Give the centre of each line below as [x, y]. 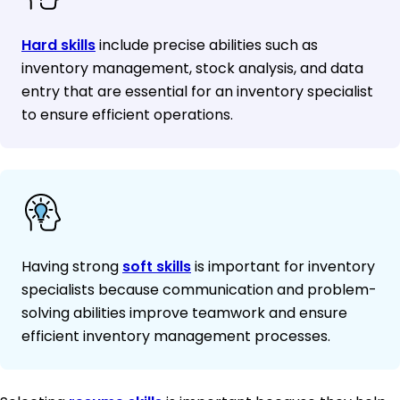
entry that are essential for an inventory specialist [197, 91]
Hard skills [58, 45]
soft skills [157, 266]
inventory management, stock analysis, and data [192, 68]
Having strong [72, 266]
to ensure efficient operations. [127, 114]
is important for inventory [283, 266]
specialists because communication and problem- [199, 289]
